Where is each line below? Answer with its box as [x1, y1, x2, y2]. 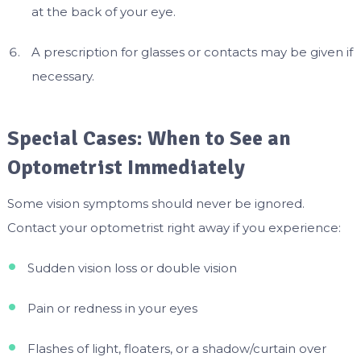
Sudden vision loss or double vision [27, 259, 237, 276]
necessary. [31, 68, 94, 85]
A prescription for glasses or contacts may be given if [31, 44, 353, 60]
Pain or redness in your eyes [27, 300, 197, 316]
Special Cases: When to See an [6, 125, 291, 151]
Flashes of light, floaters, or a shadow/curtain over [27, 340, 326, 356]
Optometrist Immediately [6, 154, 245, 180]
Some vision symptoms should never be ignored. [6, 195, 305, 211]
